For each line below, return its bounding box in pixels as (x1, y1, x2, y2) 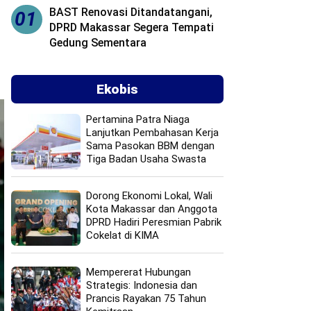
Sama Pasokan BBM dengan (86, 139, 215, 152)
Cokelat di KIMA (86, 228, 160, 242)
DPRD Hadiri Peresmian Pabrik (86, 215, 222, 228)
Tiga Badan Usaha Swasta (86, 152, 207, 165)
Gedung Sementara (49, 35, 147, 49)
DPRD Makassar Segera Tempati (49, 20, 215, 34)
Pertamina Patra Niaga (86, 112, 190, 126)
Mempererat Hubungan (86, 265, 192, 278)
